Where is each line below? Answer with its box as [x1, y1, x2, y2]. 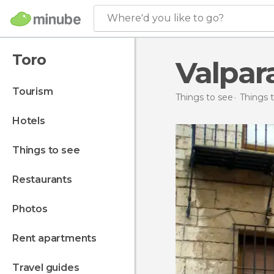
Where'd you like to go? [107, 12, 224, 24]
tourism [18, 86, 53, 97]
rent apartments [18, 232, 97, 244]
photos [18, 203, 48, 215]
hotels [20, 115, 45, 127]
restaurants [18, 174, 72, 185]
